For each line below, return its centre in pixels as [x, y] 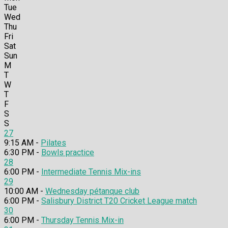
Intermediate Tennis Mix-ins [91, 172]
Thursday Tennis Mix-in [82, 220]
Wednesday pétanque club [92, 191]
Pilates [53, 143]
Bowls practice [68, 153]
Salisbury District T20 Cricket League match [119, 201]
